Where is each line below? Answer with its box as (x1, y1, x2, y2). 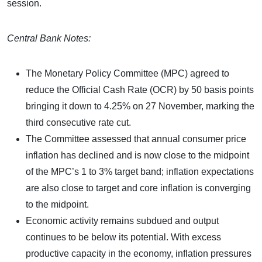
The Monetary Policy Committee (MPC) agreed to (26, 68, 229, 78)
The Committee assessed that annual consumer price (26, 133, 246, 144)
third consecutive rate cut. (26, 117, 131, 127)
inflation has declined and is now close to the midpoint (26, 150, 249, 160)
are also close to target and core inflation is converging (26, 182, 251, 193)
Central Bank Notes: (7, 33, 91, 43)
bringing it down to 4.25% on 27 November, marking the (26, 101, 254, 111)
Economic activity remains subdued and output (26, 215, 219, 226)
